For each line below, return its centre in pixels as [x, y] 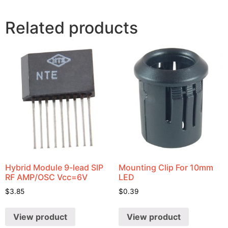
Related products [72, 28]
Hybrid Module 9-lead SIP [54, 167]
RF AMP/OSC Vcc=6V [46, 177]
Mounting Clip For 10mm [166, 167]
